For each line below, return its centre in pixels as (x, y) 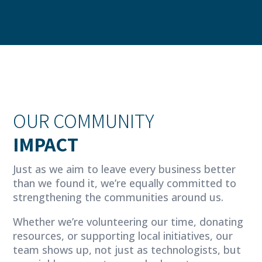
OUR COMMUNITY (84, 120)
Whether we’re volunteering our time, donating (128, 221)
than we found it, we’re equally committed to (125, 183)
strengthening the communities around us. (118, 197)
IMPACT (46, 144)
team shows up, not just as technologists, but (127, 249)
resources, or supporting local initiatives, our (123, 235)
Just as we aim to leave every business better (125, 169)
